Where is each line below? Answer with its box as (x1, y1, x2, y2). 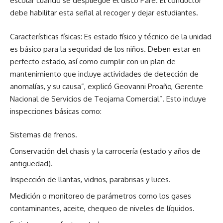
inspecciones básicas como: (10, 106, 102, 116)
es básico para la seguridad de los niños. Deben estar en (10, 44, 201, 54)
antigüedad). (10, 158, 53, 168)
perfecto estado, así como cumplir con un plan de (10, 56, 176, 66)
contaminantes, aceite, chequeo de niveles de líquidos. (10, 203, 195, 213)
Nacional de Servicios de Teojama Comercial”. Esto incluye (10, 94, 206, 104)
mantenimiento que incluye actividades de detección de (10, 69, 199, 79)
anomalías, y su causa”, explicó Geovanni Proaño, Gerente (10, 81, 203, 91)
